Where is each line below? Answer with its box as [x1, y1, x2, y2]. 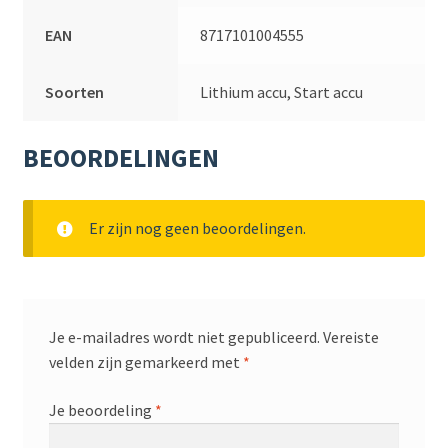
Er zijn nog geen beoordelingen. [88, 218, 306, 239]
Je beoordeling [48, 399, 155, 420]
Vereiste [322, 327, 379, 348]
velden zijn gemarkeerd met [48, 352, 243, 373]
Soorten [45, 81, 105, 102]
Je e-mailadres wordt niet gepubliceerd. [48, 327, 320, 348]
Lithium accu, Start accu [200, 81, 364, 102]
